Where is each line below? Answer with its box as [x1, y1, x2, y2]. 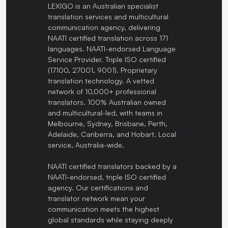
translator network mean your [48, 193, 145, 203]
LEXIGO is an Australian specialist [48, 1, 158, 10]
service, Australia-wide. [48, 140, 124, 149]
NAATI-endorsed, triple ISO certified [48, 172, 166, 181]
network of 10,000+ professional [48, 87, 156, 96]
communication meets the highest [48, 204, 159, 213]
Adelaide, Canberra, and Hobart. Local [48, 129, 176, 138]
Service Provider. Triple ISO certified [48, 54, 166, 64]
